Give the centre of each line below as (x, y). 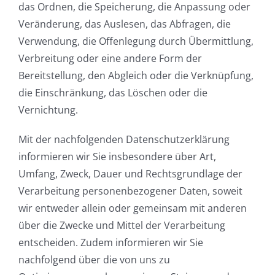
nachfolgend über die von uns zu (94, 260)
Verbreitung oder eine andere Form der (110, 59)
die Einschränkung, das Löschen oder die (113, 93)
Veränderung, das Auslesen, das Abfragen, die (125, 24)
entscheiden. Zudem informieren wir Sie (111, 243)
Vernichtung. (48, 110)
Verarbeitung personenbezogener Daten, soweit (130, 191)
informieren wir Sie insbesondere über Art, (117, 157)
